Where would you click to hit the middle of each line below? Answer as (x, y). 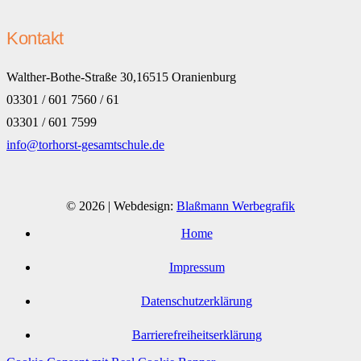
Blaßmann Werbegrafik (236, 206)
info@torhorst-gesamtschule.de (85, 145)
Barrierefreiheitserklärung (197, 335)
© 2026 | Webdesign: (121, 206)
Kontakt (35, 39)
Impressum (197, 268)
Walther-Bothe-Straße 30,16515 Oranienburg (121, 77)
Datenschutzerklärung (197, 301)
